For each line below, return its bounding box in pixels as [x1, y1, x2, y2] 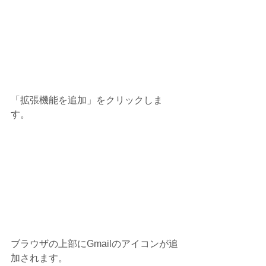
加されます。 [11, 253, 70, 264]
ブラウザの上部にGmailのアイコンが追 [11, 239, 178, 249]
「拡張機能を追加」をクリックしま [11, 95, 163, 106]
